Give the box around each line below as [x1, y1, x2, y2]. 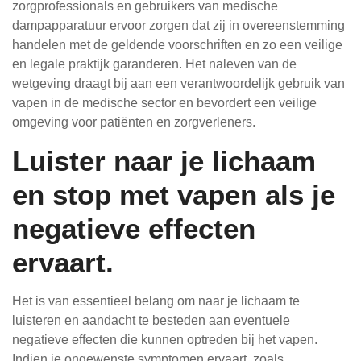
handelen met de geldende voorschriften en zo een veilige [12, 38, 342, 52]
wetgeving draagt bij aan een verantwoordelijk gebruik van [12, 77, 345, 90]
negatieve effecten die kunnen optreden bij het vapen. [12, 333, 317, 346]
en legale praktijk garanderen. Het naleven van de [12, 57, 297, 71]
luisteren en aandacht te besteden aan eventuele [12, 313, 290, 327]
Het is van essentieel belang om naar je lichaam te [12, 294, 300, 308]
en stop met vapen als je [12, 179, 335, 210]
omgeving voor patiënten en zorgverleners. [12, 115, 255, 129]
